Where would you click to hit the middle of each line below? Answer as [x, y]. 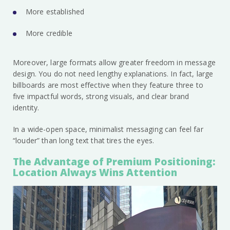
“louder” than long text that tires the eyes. [84, 141]
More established [55, 12]
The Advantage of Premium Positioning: [114, 162]
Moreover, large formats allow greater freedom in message [114, 63]
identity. [26, 108]
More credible [49, 33]
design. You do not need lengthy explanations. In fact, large [113, 74]
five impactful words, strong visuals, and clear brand [101, 97]
